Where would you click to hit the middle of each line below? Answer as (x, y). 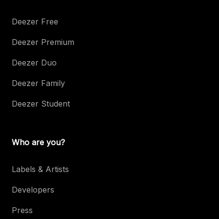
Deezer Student (41, 103)
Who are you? (38, 142)
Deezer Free (35, 21)
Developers (33, 189)
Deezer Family (38, 83)
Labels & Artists (40, 169)
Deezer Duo (34, 62)
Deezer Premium (43, 42)
